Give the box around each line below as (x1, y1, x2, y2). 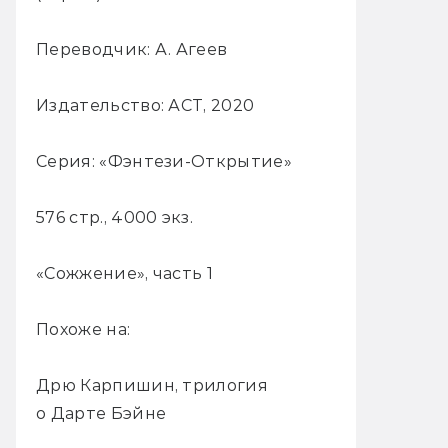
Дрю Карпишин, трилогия (36, 375, 269, 395)
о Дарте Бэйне (36, 403, 167, 423)
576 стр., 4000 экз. (36, 207, 194, 227)
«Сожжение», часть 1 (36, 263, 214, 283)
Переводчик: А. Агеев (36, 39, 228, 59)
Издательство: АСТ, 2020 (36, 95, 255, 115)
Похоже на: (36, 319, 131, 339)
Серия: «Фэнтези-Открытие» (36, 151, 292, 171)
